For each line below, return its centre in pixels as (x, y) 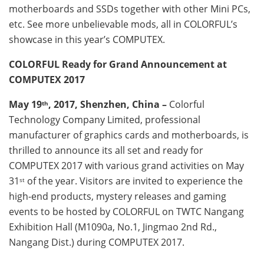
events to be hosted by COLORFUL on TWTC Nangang (126, 211)
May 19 (25, 104)
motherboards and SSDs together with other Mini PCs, (130, 9)
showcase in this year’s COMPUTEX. (87, 39)
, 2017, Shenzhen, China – (109, 104)
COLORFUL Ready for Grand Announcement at (118, 64)
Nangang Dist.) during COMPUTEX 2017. (97, 242)
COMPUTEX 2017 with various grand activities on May (126, 165)
